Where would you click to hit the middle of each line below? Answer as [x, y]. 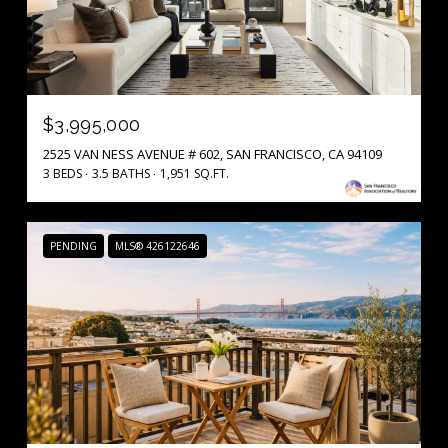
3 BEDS [62, 174]
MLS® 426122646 [157, 246]
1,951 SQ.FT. [194, 174]
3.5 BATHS [121, 174]
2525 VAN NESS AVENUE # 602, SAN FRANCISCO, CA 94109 [212, 154]
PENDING [73, 246]
